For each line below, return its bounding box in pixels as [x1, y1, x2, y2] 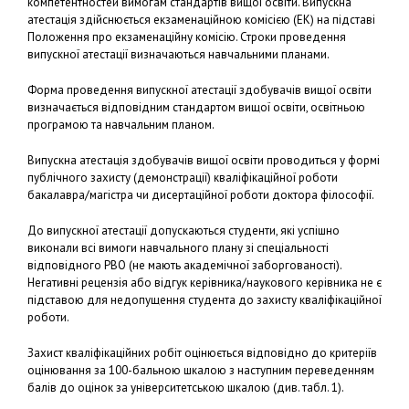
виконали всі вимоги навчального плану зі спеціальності [27, 240, 329, 256]
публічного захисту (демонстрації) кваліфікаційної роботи [27, 170, 338, 185]
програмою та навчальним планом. [27, 117, 215, 132]
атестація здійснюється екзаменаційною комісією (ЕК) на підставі [27, 12, 375, 27]
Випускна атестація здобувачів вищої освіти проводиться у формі [27, 152, 380, 168]
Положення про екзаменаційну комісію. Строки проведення [27, 29, 346, 45]
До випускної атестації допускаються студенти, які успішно [27, 223, 340, 238]
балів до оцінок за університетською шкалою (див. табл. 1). [27, 380, 344, 395]
